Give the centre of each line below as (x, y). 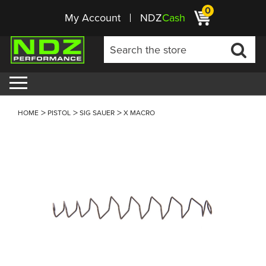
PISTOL (59, 113)
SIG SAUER (97, 113)
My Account (93, 18)
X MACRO (139, 113)
